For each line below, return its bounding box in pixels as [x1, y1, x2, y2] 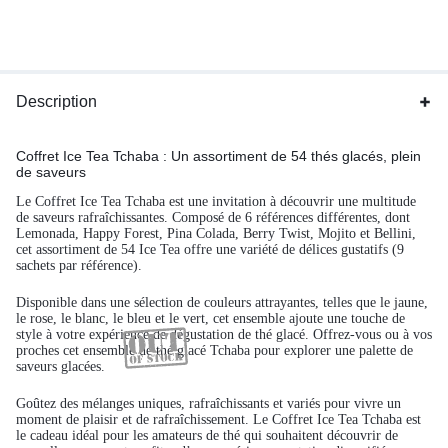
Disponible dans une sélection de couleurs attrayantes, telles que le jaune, [16, 295, 428, 310]
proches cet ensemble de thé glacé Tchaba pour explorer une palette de [16, 343, 413, 358]
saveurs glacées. [16, 359, 105, 374]
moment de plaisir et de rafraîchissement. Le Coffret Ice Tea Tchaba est [16, 412, 421, 427]
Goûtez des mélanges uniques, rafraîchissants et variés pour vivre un [16, 396, 401, 411]
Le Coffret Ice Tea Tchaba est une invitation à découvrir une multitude [16, 194, 416, 209]
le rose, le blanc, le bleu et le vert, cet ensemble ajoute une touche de [16, 311, 405, 326]
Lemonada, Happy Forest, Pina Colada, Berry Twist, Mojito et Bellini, [16, 226, 416, 241]
